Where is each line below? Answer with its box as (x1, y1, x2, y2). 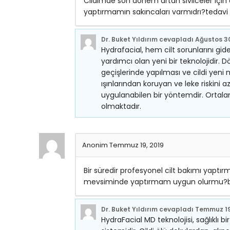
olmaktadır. (101, 101, 141, 111)
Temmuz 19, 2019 (109, 140, 164, 150)
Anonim (82, 140, 109, 150)
